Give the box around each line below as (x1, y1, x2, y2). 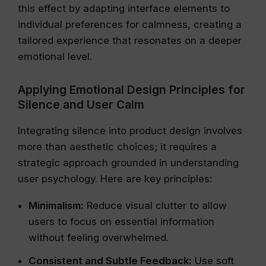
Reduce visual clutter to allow (84, 199, 227, 211)
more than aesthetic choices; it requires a (18, 141, 217, 153)
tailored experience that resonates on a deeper (18, 34, 242, 46)
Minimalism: (28, 199, 84, 211)
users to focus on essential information (28, 216, 214, 227)
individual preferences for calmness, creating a (18, 18, 242, 30)
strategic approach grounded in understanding (18, 157, 239, 169)
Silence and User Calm (18, 97, 144, 112)
